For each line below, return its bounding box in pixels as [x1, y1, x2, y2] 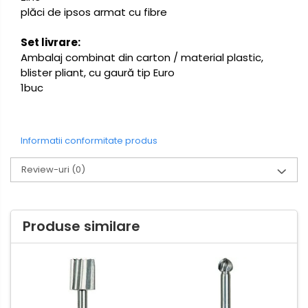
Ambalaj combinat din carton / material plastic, [21, 50, 263, 65]
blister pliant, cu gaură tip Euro [21, 65, 175, 80]
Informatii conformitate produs [21, 134, 157, 148]
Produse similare [23, 217, 140, 236]
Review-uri [21, 163, 71, 177]
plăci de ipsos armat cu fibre [21, 5, 167, 20]
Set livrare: [21, 35, 80, 50]
